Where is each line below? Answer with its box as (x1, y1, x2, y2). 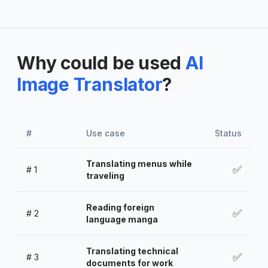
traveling (86, 170, 124, 181)
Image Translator (17, 73, 163, 95)
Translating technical (86, 245, 178, 256)
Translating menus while (86, 158, 192, 169)
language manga (86, 214, 158, 224)
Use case (86, 127, 125, 138)
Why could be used (17, 51, 182, 74)
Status (215, 127, 242, 138)
